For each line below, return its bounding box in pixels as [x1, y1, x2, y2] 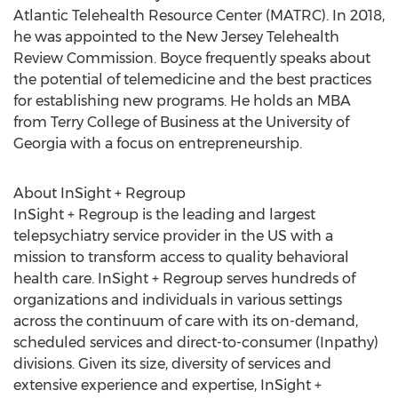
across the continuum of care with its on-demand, [13, 313, 358, 330]
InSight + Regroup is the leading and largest [13, 206, 315, 223]
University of [266, 114, 349, 131]
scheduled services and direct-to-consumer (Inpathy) [13, 334, 378, 351]
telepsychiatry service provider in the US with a [13, 227, 333, 244]
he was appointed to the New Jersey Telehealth [13, 28, 339, 45]
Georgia [13, 135, 67, 152]
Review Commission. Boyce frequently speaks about [13, 50, 370, 67]
